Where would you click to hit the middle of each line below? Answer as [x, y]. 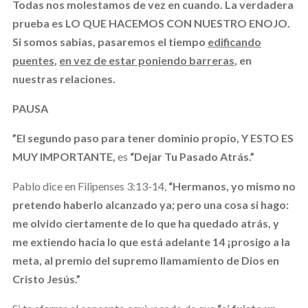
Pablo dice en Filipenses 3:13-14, [90, 186]
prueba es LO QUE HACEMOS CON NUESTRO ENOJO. [151, 23]
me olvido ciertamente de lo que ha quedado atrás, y [145, 223]
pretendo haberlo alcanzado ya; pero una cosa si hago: [150, 204]
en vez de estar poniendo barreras [146, 60]
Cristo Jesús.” [46, 278]
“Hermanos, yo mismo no [232, 186]
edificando [234, 41]
